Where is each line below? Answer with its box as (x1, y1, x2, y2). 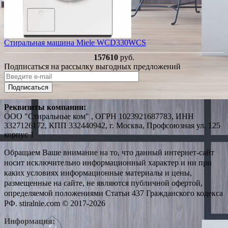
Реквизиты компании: (4, 102, 86, 111)
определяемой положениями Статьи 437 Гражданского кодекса (4, 188, 223, 197)
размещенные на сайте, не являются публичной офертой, (4, 178, 203, 187)
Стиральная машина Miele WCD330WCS (4, 38, 146, 47)
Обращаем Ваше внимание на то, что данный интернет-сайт (4, 148, 214, 157)
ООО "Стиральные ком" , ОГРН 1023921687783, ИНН (4, 111, 194, 121)
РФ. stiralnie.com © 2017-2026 (4, 198, 105, 208)
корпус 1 (4, 130, 34, 139)
